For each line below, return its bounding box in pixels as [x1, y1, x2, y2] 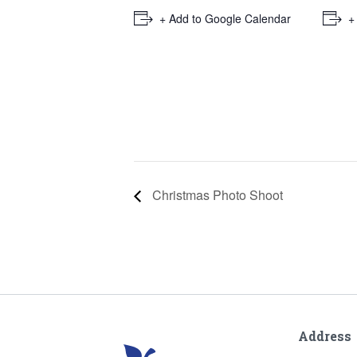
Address [298, 327, 351, 344]
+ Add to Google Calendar [159, 10, 291, 26]
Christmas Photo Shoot [149, 185, 283, 204]
